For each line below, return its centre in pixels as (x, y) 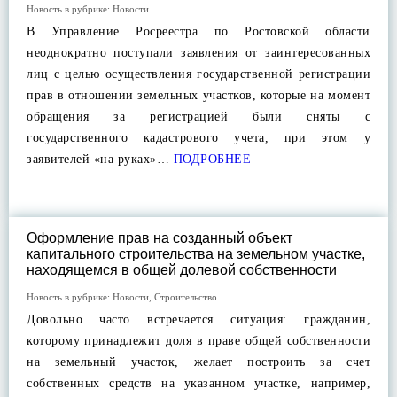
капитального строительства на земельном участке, (196, 254)
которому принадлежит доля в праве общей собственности (198, 341)
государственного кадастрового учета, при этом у (198, 138)
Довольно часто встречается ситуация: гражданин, (198, 319)
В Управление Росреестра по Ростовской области (198, 31)
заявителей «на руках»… (98, 159)
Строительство (186, 297)
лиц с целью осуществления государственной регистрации (198, 74)
